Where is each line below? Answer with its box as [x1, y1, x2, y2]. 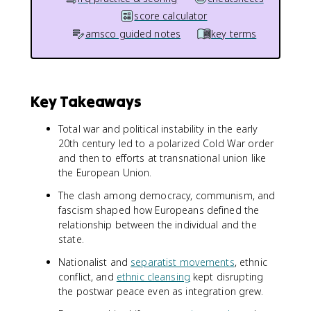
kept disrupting [190, 270, 264, 283]
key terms [211, 26, 257, 40]
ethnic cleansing [116, 270, 190, 283]
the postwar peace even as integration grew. [58, 285, 263, 298]
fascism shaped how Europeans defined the [58, 203, 260, 217]
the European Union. [58, 166, 152, 179]
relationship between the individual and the [58, 218, 257, 231]
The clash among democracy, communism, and [58, 189, 276, 202]
